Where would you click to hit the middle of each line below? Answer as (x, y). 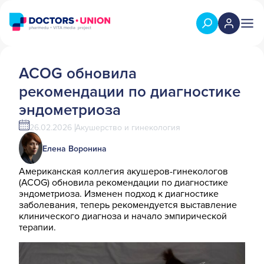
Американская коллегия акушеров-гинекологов (123, 172)
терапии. (37, 228)
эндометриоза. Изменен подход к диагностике (119, 194)
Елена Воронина (75, 149)
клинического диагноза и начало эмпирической (123, 217)
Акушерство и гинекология (128, 128)
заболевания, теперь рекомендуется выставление (128, 205)
